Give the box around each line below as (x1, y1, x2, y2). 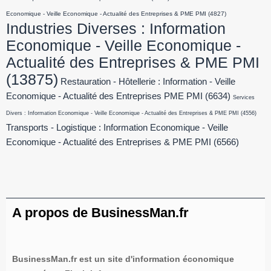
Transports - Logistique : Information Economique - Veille (6, 123, 228, 133)
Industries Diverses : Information (6, 20, 226, 38)
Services (233, 94, 255, 101)
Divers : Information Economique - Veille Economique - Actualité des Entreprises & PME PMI (6, 110, 239, 117)
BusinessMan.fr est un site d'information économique (12, 254, 234, 264)
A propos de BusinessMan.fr (12, 205, 189, 221)
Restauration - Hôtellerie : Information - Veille (60, 77, 235, 87)
